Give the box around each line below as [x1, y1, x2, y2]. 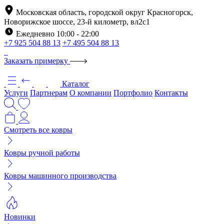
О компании [69, 88, 111, 97]
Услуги [4, 88, 28, 97]
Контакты [154, 88, 188, 97]
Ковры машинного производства [4, 171, 116, 180]
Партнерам [30, 88, 67, 97]
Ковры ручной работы [4, 148, 80, 157]
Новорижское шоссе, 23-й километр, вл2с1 [4, 17, 150, 26]
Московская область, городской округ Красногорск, [16, 8, 198, 16]
